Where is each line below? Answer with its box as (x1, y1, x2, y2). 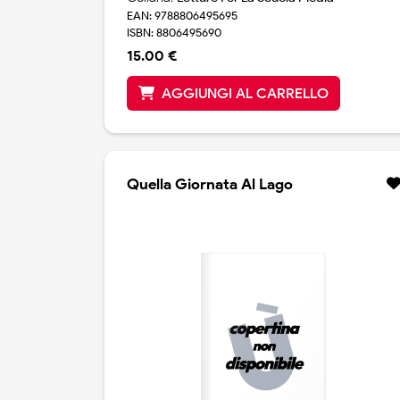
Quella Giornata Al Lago (127, 175, 293, 194)
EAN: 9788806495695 (127, 9, 237, 23)
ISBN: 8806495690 (127, 26, 221, 40)
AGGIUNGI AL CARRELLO (162, 85, 329, 103)
